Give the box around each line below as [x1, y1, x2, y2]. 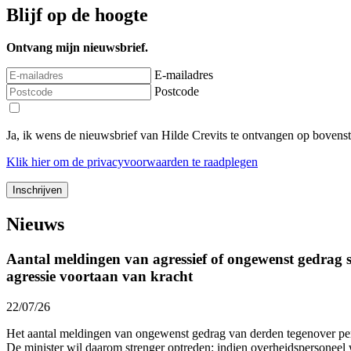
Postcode [154, 85, 199, 99]
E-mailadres [154, 68, 213, 82]
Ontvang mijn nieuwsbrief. [6, 41, 148, 55]
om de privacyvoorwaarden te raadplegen [50, 155, 258, 169]
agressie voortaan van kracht [6, 268, 193, 285]
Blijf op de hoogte [6, 4, 148, 25]
